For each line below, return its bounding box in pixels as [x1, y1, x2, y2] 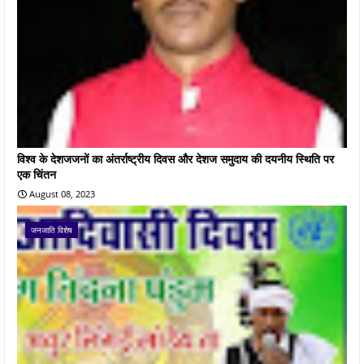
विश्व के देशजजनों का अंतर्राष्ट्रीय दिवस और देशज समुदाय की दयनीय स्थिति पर [17, 150, 334, 167]
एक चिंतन [17, 166, 56, 182]
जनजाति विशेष [31, 223, 72, 236]
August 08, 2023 [29, 187, 95, 200]
